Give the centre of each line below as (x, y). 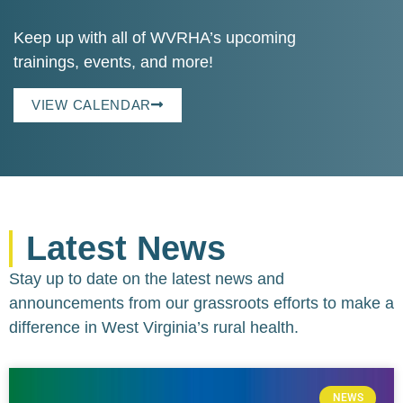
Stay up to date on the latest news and (147, 278)
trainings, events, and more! (113, 63)
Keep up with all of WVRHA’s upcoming (155, 38)
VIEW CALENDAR (92, 104)
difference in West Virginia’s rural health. (154, 327)
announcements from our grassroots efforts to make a (201, 303)
